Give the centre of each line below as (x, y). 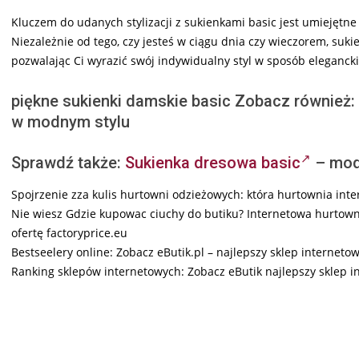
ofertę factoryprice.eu (69, 233)
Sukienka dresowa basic (213, 163)
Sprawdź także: (68, 163)
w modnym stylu (71, 122)
